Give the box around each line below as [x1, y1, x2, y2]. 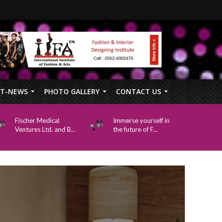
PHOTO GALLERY [44, 87, 100, 96]
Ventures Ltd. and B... [14, 125, 75, 133]
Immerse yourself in [112, 116, 169, 124]
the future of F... [112, 125, 158, 133]
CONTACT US [115, 87, 161, 96]
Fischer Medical [14, 116, 59, 124]
